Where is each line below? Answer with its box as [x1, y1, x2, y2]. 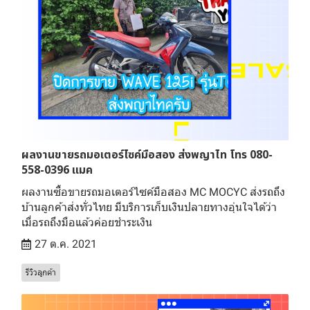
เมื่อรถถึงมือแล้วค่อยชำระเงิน [21, 215, 152, 229]
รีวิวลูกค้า [26, 267, 56, 277]
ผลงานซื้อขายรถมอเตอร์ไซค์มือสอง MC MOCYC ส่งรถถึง [21, 185, 285, 199]
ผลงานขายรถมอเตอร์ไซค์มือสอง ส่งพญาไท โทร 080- [21, 146, 273, 163]
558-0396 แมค [21, 161, 93, 179]
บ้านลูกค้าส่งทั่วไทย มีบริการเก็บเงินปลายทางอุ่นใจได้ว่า [21, 200, 277, 214]
